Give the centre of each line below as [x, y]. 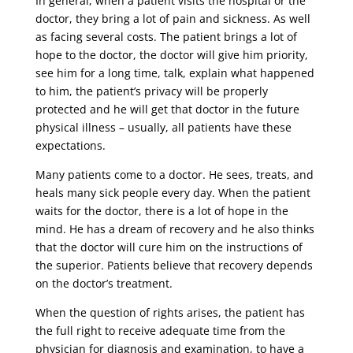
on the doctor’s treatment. [104, 284]
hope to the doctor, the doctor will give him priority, [171, 55]
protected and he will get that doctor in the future [167, 110]
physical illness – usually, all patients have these [163, 128]
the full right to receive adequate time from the [160, 331]
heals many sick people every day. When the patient [173, 193]
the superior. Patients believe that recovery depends [174, 266]
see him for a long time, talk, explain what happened [175, 73]
